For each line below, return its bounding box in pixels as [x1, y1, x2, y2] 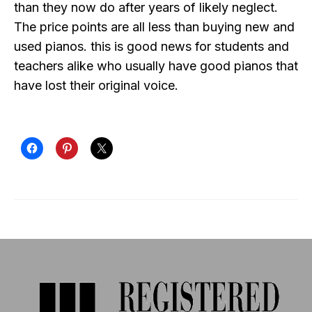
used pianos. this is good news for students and [14, 39, 289, 54]
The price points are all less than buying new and [14, 19, 295, 35]
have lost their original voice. [14, 78, 178, 93]
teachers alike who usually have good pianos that [14, 58, 298, 74]
